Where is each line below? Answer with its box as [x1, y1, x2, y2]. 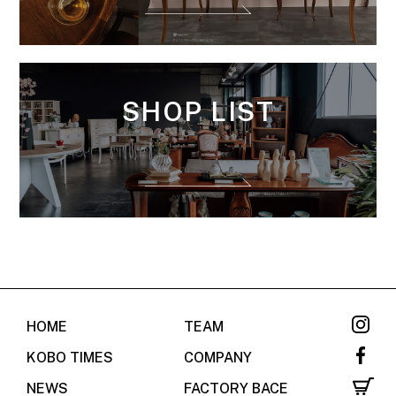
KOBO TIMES [27, 348, 113, 366]
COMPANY [183, 348, 252, 366]
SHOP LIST [121, 95, 275, 127]
